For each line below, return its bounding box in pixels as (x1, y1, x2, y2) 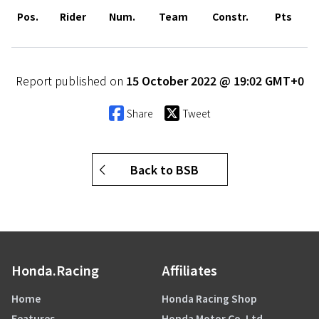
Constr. (212, 9, 249, 24)
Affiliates (162, 261, 217, 280)
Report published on (15, 72, 126, 90)
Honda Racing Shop (162, 291, 257, 306)
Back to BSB (130, 161, 199, 179)
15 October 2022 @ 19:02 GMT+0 (125, 72, 304, 90)
